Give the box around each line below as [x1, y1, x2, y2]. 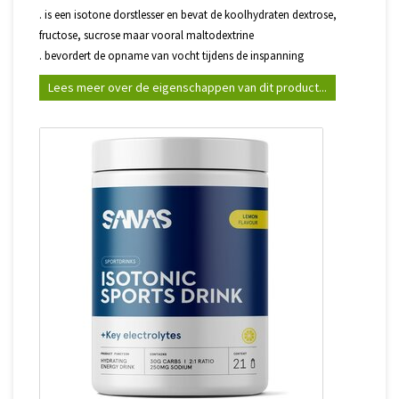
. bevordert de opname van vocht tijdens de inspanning [39, 48, 304, 63]
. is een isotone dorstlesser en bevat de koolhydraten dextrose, [39, 7, 337, 22]
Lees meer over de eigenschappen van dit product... [48, 79, 327, 95]
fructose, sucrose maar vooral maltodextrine [39, 28, 254, 43]
